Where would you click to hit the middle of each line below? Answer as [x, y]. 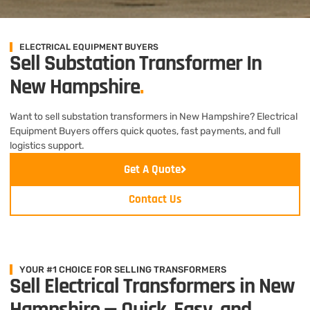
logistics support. [47, 145]
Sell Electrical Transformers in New [152, 286]
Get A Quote [152, 169]
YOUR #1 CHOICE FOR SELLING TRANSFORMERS [123, 269]
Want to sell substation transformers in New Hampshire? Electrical [154, 116]
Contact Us [155, 199]
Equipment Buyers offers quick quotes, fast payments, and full [145, 131]
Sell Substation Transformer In [136, 63]
